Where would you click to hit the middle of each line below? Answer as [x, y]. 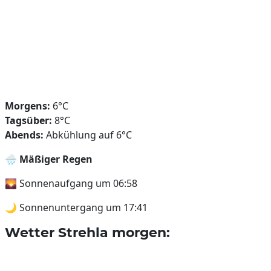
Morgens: [28, 106]
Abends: [24, 135]
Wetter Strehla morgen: [87, 232]
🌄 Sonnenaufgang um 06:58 [71, 183]
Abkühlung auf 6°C [88, 135]
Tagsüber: [28, 120]
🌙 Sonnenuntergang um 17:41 [76, 207]
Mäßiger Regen [56, 159]
